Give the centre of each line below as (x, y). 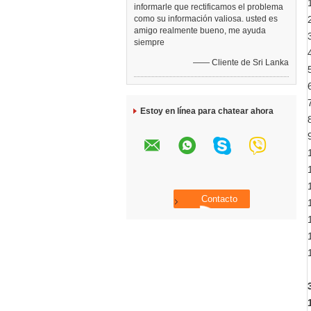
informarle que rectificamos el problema (209, 7)
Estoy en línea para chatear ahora (207, 111)
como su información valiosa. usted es (206, 19)
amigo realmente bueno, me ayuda (200, 31)
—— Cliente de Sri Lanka (241, 62)
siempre (149, 42)
